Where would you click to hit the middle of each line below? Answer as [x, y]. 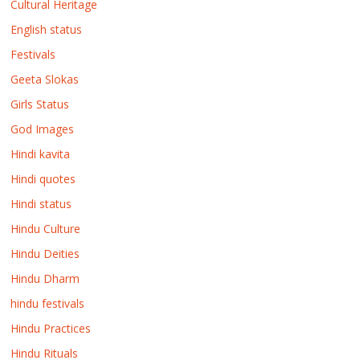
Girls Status [40, 104]
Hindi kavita [41, 153]
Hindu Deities [45, 253]
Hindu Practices [51, 328]
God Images [43, 129]
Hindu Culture [46, 228]
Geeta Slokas [45, 79]
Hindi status [41, 203]
